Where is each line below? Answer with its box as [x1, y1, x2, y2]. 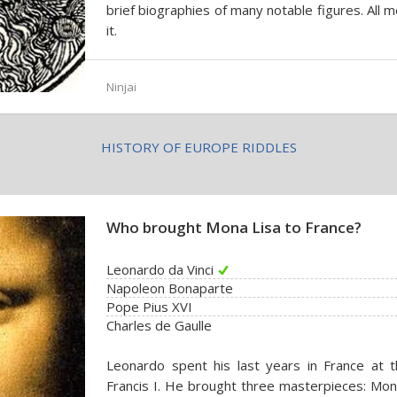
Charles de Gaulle [106, 316, 212, 334]
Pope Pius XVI [106, 298, 192, 315]
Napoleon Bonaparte [106, 279, 233, 297]
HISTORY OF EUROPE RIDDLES [100, 138, 297, 156]
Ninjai [106, 79, 136, 95]
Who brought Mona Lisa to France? [106, 217, 362, 237]
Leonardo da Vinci [106, 261, 214, 278]
